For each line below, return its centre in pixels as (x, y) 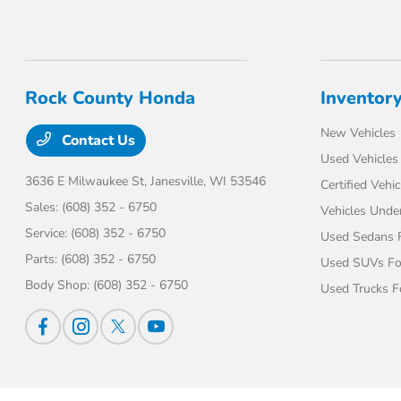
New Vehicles (358, 133)
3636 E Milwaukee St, (88, 181)
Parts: (43, 259)
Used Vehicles (359, 159)
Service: (48, 233)
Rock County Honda (111, 98)
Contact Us (97, 141)
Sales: (44, 207)
